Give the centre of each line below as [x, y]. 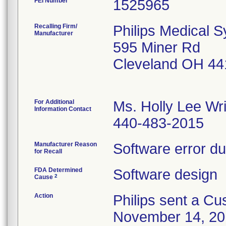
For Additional [54, 102]
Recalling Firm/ [56, 26]
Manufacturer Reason [66, 144]
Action [44, 196]
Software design [165, 175]
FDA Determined [58, 170]
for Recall [48, 151]
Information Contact [63, 109]
